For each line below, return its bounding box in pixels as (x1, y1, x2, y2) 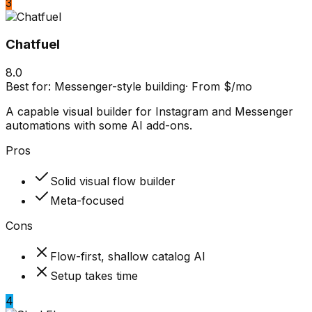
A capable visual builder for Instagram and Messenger (6, 104, 293, 118)
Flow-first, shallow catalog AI (50, 249, 205, 263)
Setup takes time (50, 269, 138, 283)
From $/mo (192, 79, 252, 93)
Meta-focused (50, 194, 124, 208)
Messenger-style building (54, 79, 185, 93)
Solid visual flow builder (50, 174, 175, 188)
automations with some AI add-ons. (6, 118, 192, 132)
